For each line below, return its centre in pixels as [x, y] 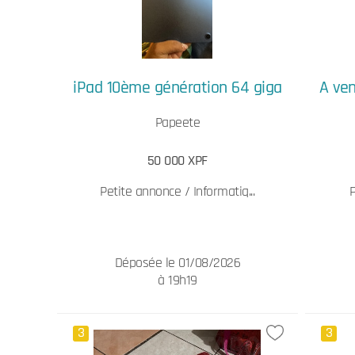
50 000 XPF [177, 160]
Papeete [177, 122]
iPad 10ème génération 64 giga [177, 88]
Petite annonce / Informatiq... [177, 191]
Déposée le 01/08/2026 [177, 263]
